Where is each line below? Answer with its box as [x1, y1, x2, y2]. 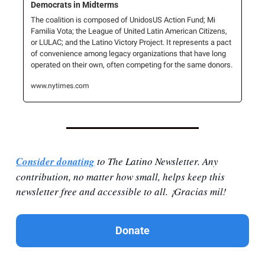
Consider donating [16, 154, 95, 169]
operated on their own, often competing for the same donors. [31, 60, 232, 70]
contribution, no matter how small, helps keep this [16, 170, 225, 184]
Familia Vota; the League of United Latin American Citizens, [31, 27, 227, 36]
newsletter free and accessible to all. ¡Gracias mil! [16, 185, 227, 199]
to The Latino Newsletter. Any [95, 154, 218, 169]
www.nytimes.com [31, 82, 89, 91]
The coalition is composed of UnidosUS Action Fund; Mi [31, 15, 215, 25]
